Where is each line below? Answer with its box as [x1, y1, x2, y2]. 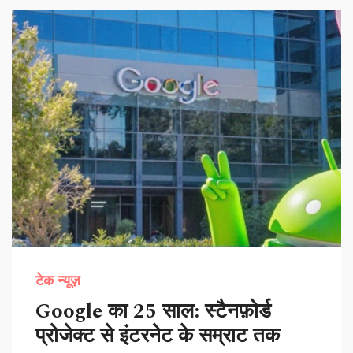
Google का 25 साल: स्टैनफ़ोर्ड [35, 295, 271, 327]
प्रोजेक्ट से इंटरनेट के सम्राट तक [35, 320, 280, 351]
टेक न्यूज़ [35, 270, 80, 292]
